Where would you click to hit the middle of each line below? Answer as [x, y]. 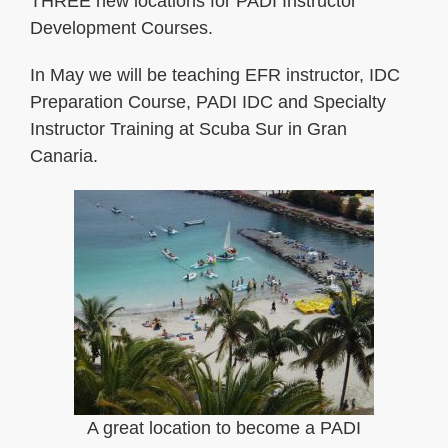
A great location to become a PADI [224, 427]
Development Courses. [121, 27]
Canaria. [64, 155]
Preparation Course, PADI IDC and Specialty [208, 101]
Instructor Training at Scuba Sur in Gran [188, 128]
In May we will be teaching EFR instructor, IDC [215, 74]
